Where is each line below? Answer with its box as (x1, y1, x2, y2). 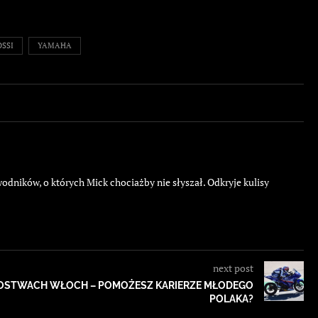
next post (213, 261, 253, 275)
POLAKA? (209, 293, 253, 305)
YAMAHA (38, 40, 72, 51)
